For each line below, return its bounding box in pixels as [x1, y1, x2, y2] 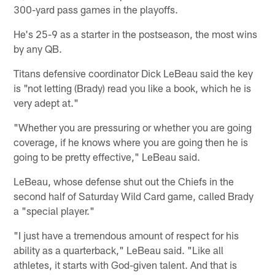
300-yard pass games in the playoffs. [14, 2, 179, 15]
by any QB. [14, 42, 63, 55]
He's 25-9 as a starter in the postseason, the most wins [14, 27, 258, 40]
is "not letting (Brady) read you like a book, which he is [14, 81, 252, 94]
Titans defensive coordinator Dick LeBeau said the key [14, 66, 254, 79]
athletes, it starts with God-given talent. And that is [14, 258, 238, 271]
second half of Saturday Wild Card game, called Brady [14, 189, 254, 202]
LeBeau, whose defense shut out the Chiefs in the [14, 174, 234, 187]
